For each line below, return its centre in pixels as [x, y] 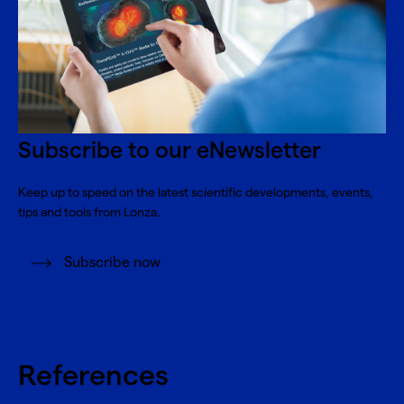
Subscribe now [112, 263]
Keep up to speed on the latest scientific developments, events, [196, 193]
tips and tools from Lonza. [89, 212]
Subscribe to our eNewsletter [170, 151]
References [93, 376]
